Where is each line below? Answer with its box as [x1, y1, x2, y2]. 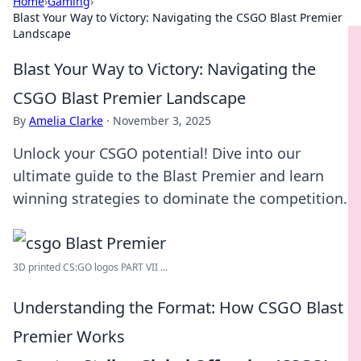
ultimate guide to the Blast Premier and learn [13, 166, 324, 185]
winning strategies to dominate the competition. [13, 189, 347, 208]
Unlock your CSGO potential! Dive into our [13, 143, 301, 163]
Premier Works [13, 326, 125, 347]
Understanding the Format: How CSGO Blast [13, 297, 343, 318]
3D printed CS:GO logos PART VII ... [13, 260, 168, 274]
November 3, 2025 [113, 113, 211, 128]
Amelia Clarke [29, 113, 103, 128]
